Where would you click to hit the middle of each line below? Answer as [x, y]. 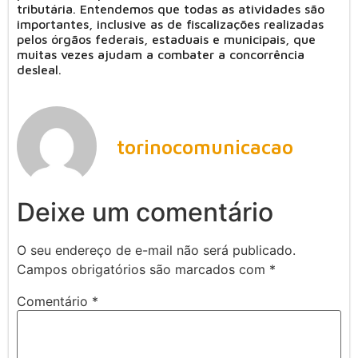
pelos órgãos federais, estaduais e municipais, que [166, 40]
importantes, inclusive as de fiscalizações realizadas [170, 24]
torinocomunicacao [205, 147]
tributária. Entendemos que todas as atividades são [171, 9]
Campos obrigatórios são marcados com [143, 270]
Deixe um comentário [145, 213]
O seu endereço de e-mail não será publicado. [156, 251]
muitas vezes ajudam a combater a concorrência [161, 55]
